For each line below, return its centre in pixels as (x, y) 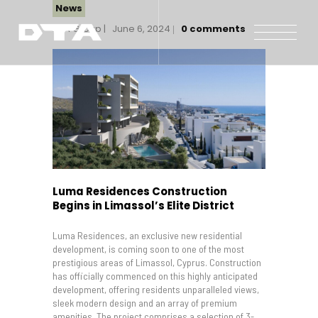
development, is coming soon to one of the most (148, 249)
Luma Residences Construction (140, 191)
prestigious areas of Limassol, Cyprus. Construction (157, 263)
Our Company (164, 94)
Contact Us (164, 176)
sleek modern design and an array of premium (145, 303)
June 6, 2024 (142, 28)
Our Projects (164, 115)
